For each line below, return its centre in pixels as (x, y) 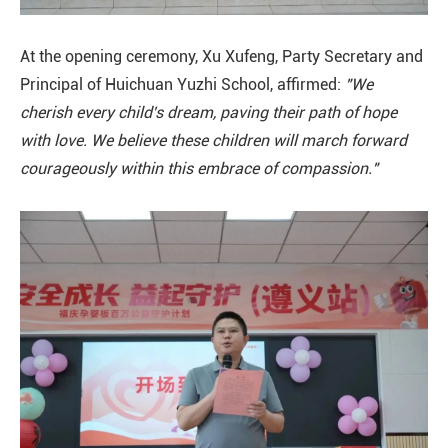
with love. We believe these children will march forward (213, 140)
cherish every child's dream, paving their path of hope (208, 112)
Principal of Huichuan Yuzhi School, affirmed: (182, 84)
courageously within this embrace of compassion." (199, 168)
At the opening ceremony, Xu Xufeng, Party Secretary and (221, 56)
